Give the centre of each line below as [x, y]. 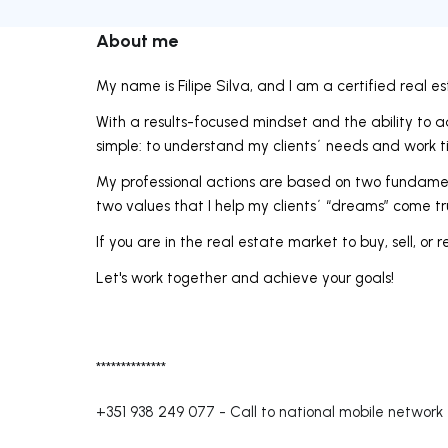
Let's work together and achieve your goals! [245, 277]
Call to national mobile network [336, 411]
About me [137, 40]
